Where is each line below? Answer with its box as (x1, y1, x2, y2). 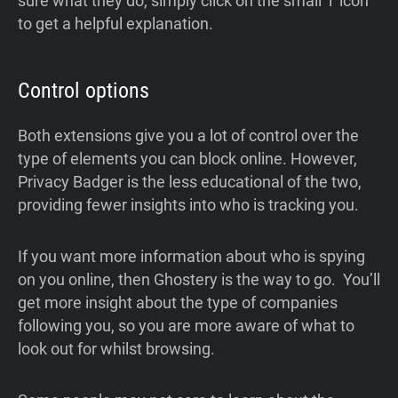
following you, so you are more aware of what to (18, 315, 354, 335)
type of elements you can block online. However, (18, 148, 357, 168)
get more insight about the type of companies (18, 292, 338, 312)
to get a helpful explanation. (18, 13, 213, 33)
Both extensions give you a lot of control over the (18, 125, 359, 145)
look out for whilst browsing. (18, 338, 219, 358)
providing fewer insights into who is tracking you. (18, 195, 362, 214)
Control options (18, 77, 149, 103)
